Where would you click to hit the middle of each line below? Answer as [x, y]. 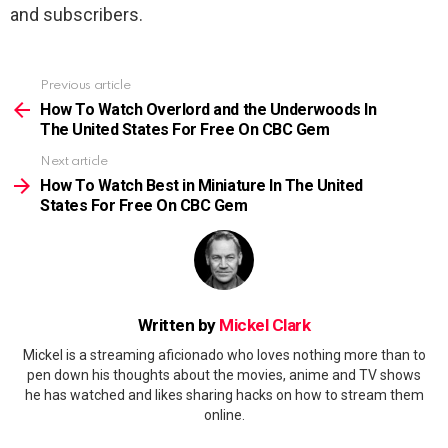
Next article [74, 161]
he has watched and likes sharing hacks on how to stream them [224, 395]
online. [224, 415]
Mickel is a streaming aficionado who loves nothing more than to [224, 355]
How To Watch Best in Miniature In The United [201, 185]
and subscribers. [76, 14]
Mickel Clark [265, 324]
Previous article [85, 85]
